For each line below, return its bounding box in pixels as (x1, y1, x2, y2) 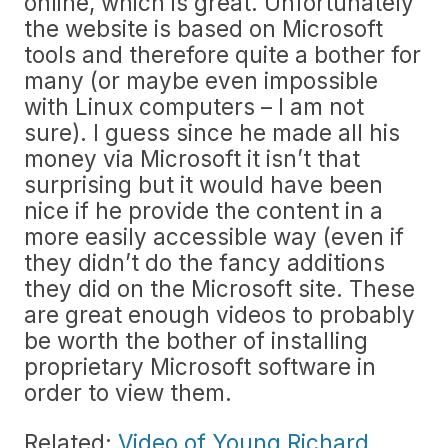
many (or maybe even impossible (24, 67, 378, 94)
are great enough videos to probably (24, 301, 415, 328)
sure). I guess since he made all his (24, 119, 400, 146)
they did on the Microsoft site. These (24, 275, 415, 302)
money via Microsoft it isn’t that (24, 145, 360, 172)
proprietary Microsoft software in (24, 353, 376, 380)
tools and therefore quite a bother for (24, 41, 421, 68)
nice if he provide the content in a (24, 197, 383, 224)
